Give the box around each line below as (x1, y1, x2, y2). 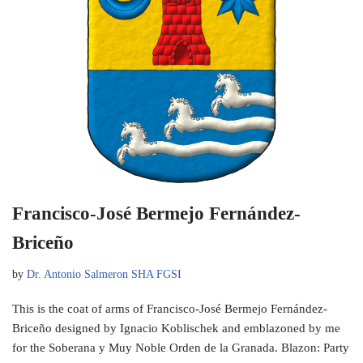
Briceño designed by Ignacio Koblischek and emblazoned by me (12, 321, 340, 335)
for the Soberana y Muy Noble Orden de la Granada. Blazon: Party (12, 340, 349, 354)
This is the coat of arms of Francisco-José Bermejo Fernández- (12, 301, 327, 315)
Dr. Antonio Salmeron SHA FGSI (27, 267, 181, 280)
